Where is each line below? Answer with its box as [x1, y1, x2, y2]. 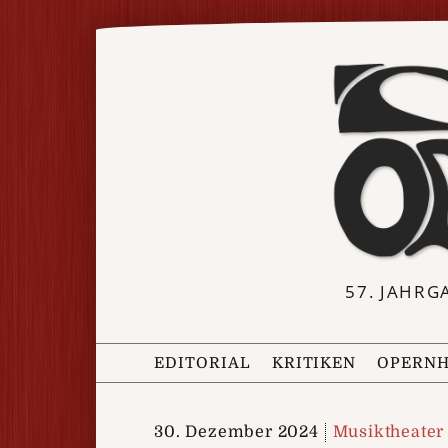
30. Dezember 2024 [154, 422, 319, 441]
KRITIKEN [271, 353, 357, 372]
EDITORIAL [154, 353, 251, 372]
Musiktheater [332, 422, 445, 441]
